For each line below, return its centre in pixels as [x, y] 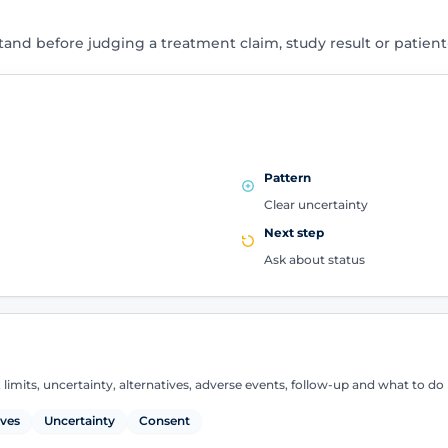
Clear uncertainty [316, 204]
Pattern [287, 177]
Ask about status [314, 260]
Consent [164, 420]
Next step [294, 233]
